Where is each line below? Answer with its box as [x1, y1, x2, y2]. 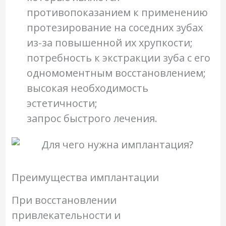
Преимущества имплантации [11, 170, 159, 184]
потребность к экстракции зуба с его [26, 51, 210, 65]
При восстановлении [11, 193, 117, 207]
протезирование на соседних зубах [26, 21, 203, 34]
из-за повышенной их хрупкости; [26, 36, 193, 49]
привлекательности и [11, 208, 121, 222]
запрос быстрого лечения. [26, 111, 157, 125]
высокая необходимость [26, 81, 148, 95]
